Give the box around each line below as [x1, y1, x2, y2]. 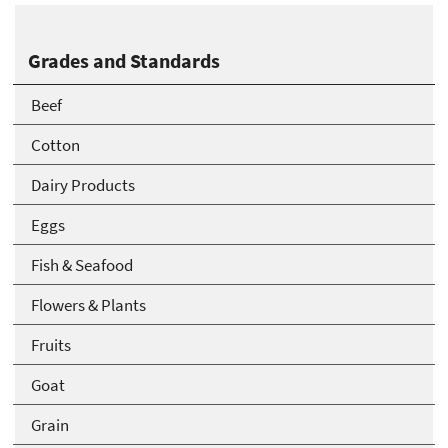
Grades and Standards [28, 48, 220, 74]
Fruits [31, 333, 71, 356]
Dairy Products [31, 173, 135, 196]
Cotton [31, 133, 80, 156]
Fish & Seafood [31, 253, 133, 276]
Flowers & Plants [31, 293, 146, 316]
